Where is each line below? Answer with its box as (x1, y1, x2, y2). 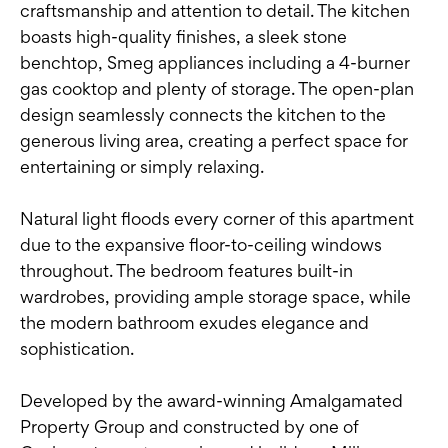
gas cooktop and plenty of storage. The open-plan (20, 78, 414, 100)
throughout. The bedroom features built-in (20, 260, 353, 282)
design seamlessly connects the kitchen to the (20, 104, 386, 126)
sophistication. (20, 338, 134, 360)
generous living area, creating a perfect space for (20, 130, 408, 152)
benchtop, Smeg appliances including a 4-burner (20, 52, 410, 74)
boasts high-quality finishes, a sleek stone (20, 26, 347, 48)
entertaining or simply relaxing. (20, 156, 264, 178)
